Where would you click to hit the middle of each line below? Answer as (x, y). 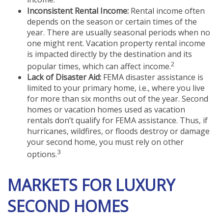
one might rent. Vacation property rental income (116, 43)
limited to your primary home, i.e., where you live (116, 88)
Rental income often (167, 11)
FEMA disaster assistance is (152, 77)
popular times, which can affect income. (99, 67)
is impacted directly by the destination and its (110, 54)
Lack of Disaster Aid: (64, 77)
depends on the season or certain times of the (112, 21)
